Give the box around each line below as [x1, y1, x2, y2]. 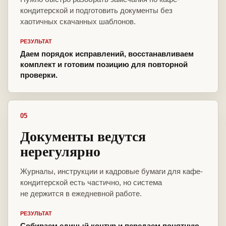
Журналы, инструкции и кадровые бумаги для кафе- [20, 167, 203, 176]
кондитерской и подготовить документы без [20, 6, 173, 15]
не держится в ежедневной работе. [20, 189, 142, 198]
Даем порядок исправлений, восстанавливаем [20, 49, 194, 59]
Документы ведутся [20, 126, 146, 147]
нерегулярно [20, 141, 100, 162]
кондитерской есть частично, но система [20, 178, 162, 187]
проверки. [20, 71, 58, 80]
